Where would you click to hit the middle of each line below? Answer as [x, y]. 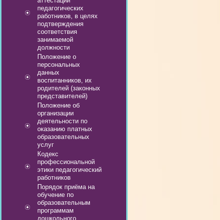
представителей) [62, 96]
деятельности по [62, 121]
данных [48, 72]
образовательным [64, 203]
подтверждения [60, 24]
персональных [59, 65]
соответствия [57, 32]
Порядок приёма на [66, 187]
